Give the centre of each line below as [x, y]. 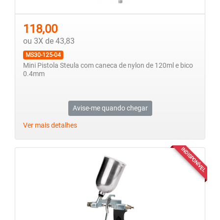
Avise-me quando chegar [110, 108]
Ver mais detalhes [50, 126]
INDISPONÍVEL [193, 159]
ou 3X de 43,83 [49, 41]
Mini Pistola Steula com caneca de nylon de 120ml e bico [108, 66]
